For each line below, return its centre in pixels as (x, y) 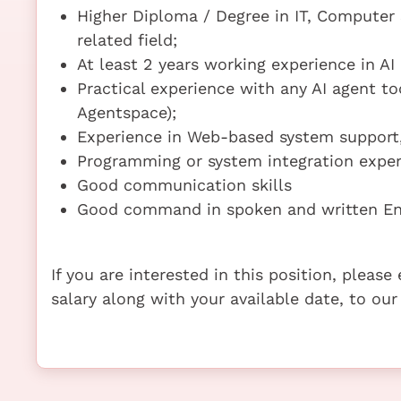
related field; (127, 39)
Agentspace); (126, 112)
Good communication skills (184, 184)
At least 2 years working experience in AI (235, 64)
